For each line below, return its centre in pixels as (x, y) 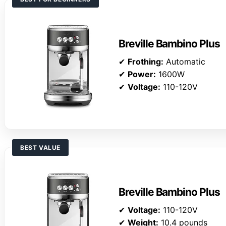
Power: (142, 74)
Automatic (184, 62)
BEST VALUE (40, 148)
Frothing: (146, 62)
